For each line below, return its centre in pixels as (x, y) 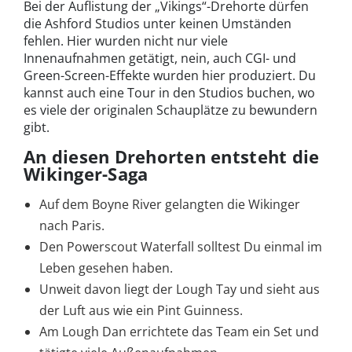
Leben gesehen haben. (106, 268)
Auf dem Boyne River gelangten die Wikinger (170, 204)
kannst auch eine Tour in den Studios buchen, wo (169, 92)
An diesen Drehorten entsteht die (172, 156)
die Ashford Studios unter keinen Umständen (158, 23)
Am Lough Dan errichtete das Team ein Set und (179, 331)
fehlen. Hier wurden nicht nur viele (126, 40)
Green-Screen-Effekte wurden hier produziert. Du (170, 75)
